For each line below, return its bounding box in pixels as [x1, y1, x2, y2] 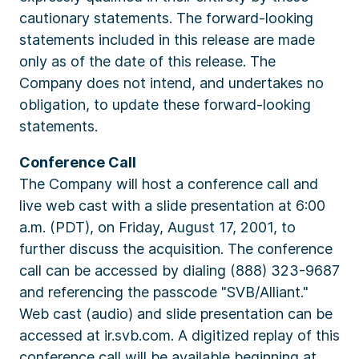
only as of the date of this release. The [19, 53, 276, 70]
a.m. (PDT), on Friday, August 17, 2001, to [19, 219, 296, 236]
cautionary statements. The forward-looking [19, 10, 313, 26]
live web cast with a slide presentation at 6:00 [19, 197, 325, 214]
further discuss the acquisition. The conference [19, 240, 333, 257]
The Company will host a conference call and [19, 175, 318, 192]
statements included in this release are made [19, 31, 315, 48]
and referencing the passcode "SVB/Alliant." [19, 284, 309, 301]
